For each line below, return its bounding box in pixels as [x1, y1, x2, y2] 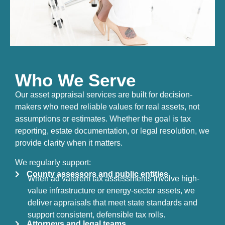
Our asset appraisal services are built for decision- [15, 90, 192, 99]
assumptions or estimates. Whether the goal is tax [15, 115, 191, 124]
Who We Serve [15, 70, 136, 90]
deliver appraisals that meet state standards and [28, 198, 197, 207]
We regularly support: [15, 158, 91, 167]
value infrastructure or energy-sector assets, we [28, 186, 195, 195]
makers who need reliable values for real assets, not [15, 102, 199, 111]
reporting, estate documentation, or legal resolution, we [15, 127, 209, 136]
